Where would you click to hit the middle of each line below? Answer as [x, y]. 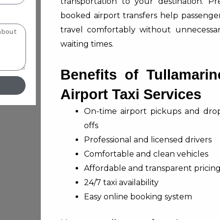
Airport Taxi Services [131, 94]
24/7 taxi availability [121, 182]
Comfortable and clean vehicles [146, 154]
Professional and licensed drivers [148, 139]
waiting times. [87, 44]
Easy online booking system [138, 196]
